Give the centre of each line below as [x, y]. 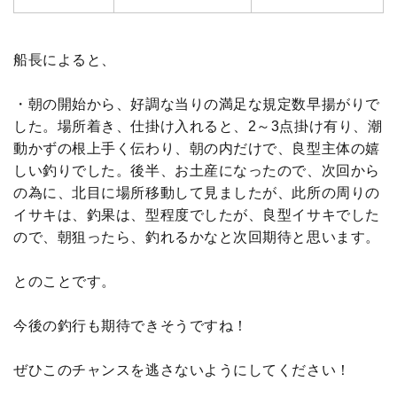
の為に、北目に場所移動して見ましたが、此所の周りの [197, 193]
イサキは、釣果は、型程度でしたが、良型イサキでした [197, 215]
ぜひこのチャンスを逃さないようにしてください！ [182, 370]
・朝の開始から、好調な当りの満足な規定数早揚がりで [197, 105]
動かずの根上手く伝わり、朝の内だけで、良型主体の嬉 [197, 149]
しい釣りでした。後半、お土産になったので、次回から [197, 171]
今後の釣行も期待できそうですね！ [131, 326]
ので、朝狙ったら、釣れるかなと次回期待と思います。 [197, 237]
